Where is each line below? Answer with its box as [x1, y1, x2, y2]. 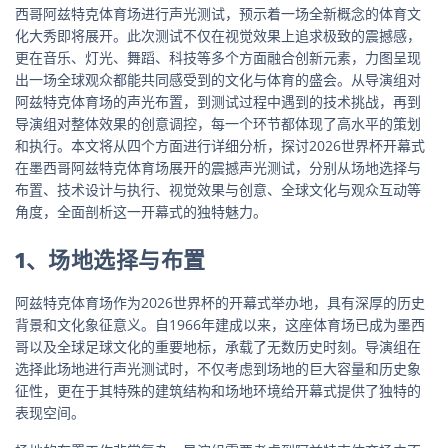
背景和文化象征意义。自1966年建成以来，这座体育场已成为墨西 [15, 314, 425, 334]
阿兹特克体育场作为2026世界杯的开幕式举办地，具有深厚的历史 [15, 292, 425, 312]
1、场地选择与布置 [15, 246, 206, 274]
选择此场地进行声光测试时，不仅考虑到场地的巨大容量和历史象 [15, 358, 421, 378]
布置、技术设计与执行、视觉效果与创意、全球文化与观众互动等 [15, 179, 421, 199]
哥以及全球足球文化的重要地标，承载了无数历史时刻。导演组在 [15, 336, 421, 356]
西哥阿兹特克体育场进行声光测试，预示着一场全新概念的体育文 [15, 3, 421, 23]
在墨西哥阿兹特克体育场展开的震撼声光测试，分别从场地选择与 [15, 157, 421, 177]
